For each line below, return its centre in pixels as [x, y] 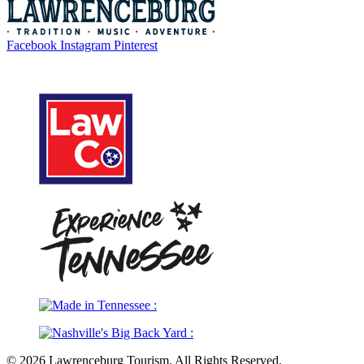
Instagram [85, 45]
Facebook [32, 45]
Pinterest [136, 45]
